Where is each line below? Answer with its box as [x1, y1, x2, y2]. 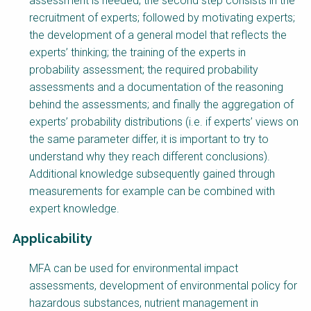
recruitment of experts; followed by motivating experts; [29, 11, 295, 25]
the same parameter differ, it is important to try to [29, 133, 269, 146]
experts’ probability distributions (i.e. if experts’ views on [29, 115, 299, 129]
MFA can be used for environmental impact [29, 262, 238, 276]
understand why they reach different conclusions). [29, 150, 270, 164]
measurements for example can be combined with [29, 185, 275, 199]
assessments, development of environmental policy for [29, 279, 297, 293]
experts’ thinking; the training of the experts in [29, 46, 246, 60]
